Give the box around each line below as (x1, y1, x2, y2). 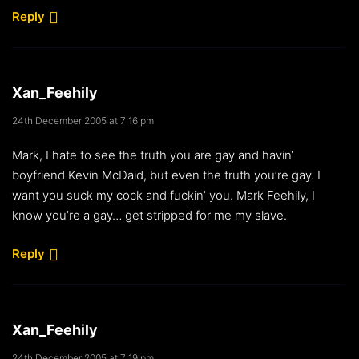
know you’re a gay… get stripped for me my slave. (12, 207, 287, 223)
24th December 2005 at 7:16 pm (12, 114, 154, 127)
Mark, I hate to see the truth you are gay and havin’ (12, 147, 294, 163)
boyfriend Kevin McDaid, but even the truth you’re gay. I (12, 167, 321, 183)
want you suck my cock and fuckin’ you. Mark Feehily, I (12, 187, 315, 203)
